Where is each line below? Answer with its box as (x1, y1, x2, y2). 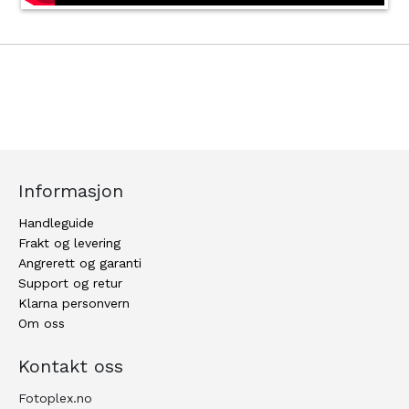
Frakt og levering (18, 236, 121, 251)
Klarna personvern (18, 296, 130, 311)
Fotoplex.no (18, 391, 92, 406)
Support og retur (18, 276, 122, 291)
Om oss (18, 316, 65, 331)
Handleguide (18, 215, 94, 231)
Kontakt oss (18, 355, 123, 378)
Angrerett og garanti (18, 256, 142, 271)
